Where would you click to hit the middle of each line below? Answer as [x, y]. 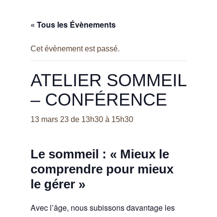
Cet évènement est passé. [75, 49]
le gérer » [58, 184]
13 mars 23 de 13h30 [67, 119]
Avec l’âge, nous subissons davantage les [102, 207]
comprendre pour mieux [102, 169]
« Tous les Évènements [73, 24]
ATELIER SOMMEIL [108, 80]
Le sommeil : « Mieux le [100, 154]
